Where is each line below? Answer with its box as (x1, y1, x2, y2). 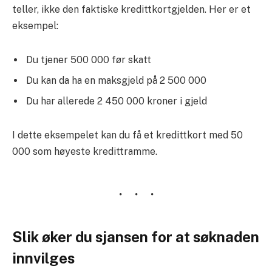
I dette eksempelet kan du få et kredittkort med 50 (12, 129, 243, 141)
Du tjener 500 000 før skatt (26, 53, 151, 66)
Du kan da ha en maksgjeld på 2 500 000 (26, 74, 206, 86)
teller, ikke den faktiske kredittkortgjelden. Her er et (12, 4, 251, 16)
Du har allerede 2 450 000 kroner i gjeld (26, 95, 207, 107)
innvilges (12, 249, 75, 267)
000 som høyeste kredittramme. (12, 145, 157, 157)
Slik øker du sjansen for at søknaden (12, 228, 259, 245)
